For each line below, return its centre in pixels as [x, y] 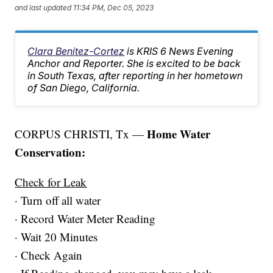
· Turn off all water [58, 200]
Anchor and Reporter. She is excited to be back [134, 64]
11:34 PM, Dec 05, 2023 [114, 7]
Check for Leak [51, 182]
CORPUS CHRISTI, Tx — [81, 134]
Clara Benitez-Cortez [76, 51]
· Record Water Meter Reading [85, 219]
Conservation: [50, 152]
